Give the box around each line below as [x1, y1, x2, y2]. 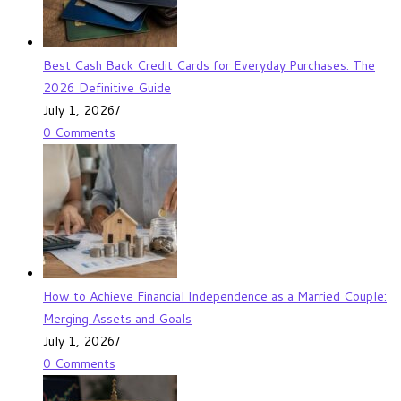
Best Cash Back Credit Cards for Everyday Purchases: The [43, 55, 375, 74]
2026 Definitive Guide [43, 78, 171, 97]
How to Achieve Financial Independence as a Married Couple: [43, 286, 387, 305]
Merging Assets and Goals [43, 309, 192, 328]
